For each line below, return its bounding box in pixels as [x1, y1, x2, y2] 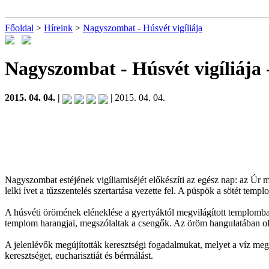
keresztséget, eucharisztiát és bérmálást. [5, 250, 153, 261]
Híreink [44, 23, 73, 33]
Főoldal [5, 23, 34, 33]
